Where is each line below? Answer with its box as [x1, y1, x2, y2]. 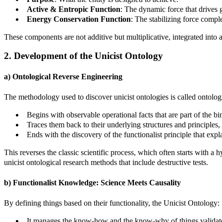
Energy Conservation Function [27, 14, 131, 23]
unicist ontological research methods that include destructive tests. [4, 158, 208, 166]
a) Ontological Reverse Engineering [4, 72, 122, 81]
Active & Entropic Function [27, 4, 120, 13]
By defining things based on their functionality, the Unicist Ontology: [4, 199, 220, 208]
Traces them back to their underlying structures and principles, [27, 120, 220, 129]
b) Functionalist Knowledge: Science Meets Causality [4, 178, 181, 187]
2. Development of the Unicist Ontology [4, 51, 163, 61]
